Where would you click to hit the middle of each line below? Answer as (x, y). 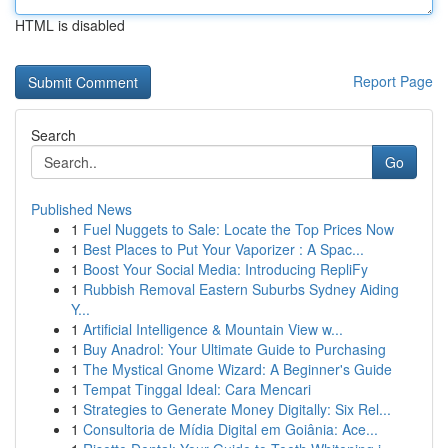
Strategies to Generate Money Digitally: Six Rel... (237, 409)
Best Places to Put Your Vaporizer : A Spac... (223, 249)
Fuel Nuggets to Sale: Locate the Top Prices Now (238, 229)
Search (53, 135)
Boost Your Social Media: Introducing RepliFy (225, 269)
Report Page (393, 81)
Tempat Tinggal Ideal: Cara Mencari (197, 389)
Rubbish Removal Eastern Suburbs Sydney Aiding (241, 289)
